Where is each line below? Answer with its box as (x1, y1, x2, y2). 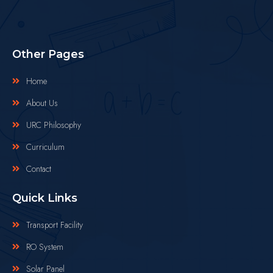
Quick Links (12, 191, 77, 205)
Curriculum (26, 140, 65, 153)
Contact (26, 162, 51, 175)
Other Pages (12, 47, 84, 61)
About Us (26, 96, 58, 109)
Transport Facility (26, 218, 83, 231)
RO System (26, 240, 63, 253)
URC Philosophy (26, 118, 81, 131)
